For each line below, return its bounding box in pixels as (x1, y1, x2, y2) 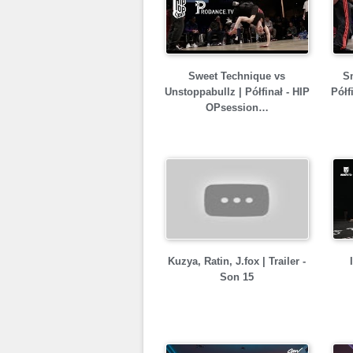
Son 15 (220, 271, 254, 283)
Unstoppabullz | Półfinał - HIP (164, 86, 310, 98)
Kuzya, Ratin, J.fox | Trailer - (168, 255, 306, 267)
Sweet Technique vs (188, 70, 285, 82)
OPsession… (205, 102, 269, 113)
